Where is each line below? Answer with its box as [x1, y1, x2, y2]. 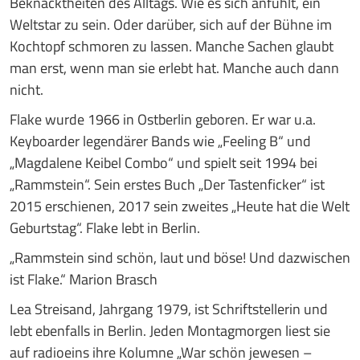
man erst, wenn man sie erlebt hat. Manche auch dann [10, 56, 339, 79]
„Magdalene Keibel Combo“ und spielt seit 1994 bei [10, 151, 317, 174]
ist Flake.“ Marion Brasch [10, 268, 157, 290]
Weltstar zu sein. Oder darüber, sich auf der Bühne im [10, 13, 332, 35]
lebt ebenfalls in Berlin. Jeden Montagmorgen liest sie [10, 319, 330, 342]
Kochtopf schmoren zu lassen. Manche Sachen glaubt [10, 35, 333, 57]
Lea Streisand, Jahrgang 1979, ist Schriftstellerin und [10, 297, 328, 320]
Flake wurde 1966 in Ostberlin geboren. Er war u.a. [10, 108, 316, 130]
